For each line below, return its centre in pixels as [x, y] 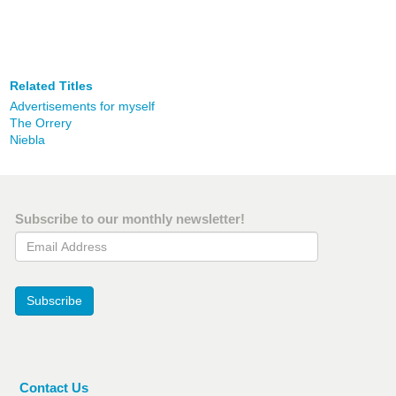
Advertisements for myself [82, 107]
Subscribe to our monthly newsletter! [130, 219]
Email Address [57, 240]
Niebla [27, 140]
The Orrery [41, 123]
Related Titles [51, 86]
